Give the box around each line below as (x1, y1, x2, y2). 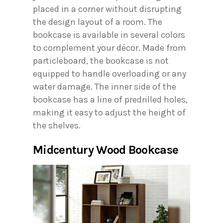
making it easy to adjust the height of (33, 107, 186, 118)
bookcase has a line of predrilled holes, (33, 94, 188, 105)
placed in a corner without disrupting (33, 3, 182, 14)
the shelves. (33, 119, 81, 131)
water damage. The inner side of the (33, 81, 176, 92)
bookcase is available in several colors (33, 29, 185, 40)
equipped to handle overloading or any (33, 68, 186, 79)
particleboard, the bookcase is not (33, 55, 169, 66)
